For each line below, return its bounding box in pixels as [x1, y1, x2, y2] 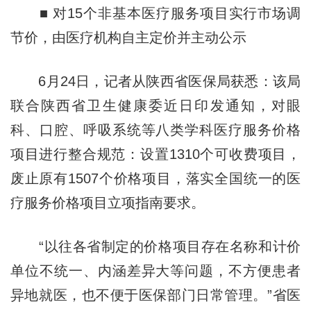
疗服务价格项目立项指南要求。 [10, 194, 205, 210]
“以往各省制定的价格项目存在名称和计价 [10, 238, 301, 254]
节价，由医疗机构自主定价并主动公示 [10, 29, 246, 45]
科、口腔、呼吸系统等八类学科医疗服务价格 [10, 121, 301, 137]
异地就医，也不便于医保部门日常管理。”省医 [10, 287, 301, 303]
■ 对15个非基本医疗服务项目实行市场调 [10, 5, 301, 21]
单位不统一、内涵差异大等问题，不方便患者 [10, 262, 301, 278]
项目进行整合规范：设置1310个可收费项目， [10, 146, 301, 162]
